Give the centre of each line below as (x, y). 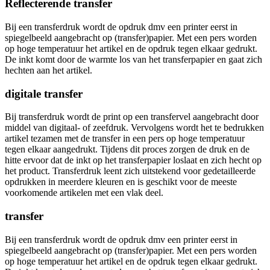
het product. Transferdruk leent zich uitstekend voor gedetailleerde (130, 171)
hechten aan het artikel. (49, 70)
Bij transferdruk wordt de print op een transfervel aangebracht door (132, 117)
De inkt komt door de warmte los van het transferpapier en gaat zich (133, 59)
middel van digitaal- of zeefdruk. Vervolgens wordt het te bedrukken (134, 128)
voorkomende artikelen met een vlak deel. (84, 193)
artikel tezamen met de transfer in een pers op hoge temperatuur (125, 139)
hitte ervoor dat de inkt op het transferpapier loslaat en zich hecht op (133, 160)
